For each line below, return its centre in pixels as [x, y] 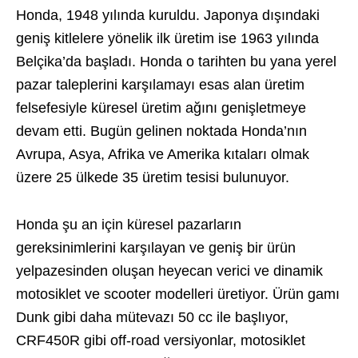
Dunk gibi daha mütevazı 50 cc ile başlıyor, [152, 317]
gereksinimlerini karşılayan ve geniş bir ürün [156, 248]
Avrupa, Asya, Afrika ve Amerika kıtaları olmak [163, 154]
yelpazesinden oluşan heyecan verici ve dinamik [169, 271]
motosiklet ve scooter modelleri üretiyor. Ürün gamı [178, 294]
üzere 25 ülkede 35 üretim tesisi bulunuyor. [153, 177]
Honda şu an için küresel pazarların [129, 225]
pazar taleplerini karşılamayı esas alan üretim [160, 85]
